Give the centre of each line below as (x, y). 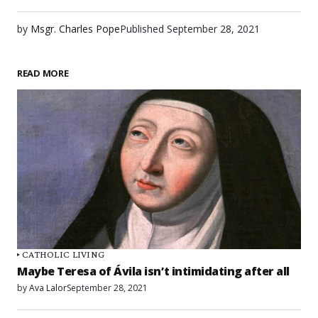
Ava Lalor (48, 287)
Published (142, 28)
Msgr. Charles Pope (75, 28)
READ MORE (43, 73)
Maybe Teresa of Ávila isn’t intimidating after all (153, 271)
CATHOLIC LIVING (64, 254)
